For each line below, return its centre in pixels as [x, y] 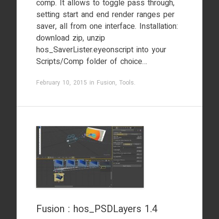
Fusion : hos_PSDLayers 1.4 [97, 209]
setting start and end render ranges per [105, 15]
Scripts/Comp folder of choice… [91, 62]
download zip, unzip [70, 38]
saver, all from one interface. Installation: [107, 26]
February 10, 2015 [61, 83]
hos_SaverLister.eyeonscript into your [101, 50]
